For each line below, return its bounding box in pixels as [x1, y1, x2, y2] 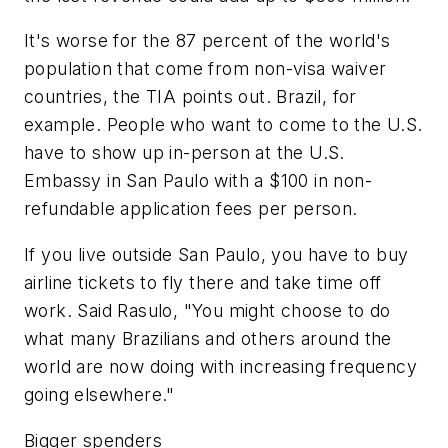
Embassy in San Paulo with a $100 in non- [24, 170, 372, 192]
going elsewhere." [24, 384, 175, 406]
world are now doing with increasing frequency [24, 356, 417, 378]
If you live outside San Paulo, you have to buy [24, 244, 409, 266]
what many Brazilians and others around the [24, 328, 392, 350]
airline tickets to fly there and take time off [24, 272, 382, 294]
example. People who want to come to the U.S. [24, 114, 423, 136]
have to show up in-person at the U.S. [24, 142, 345, 164]
